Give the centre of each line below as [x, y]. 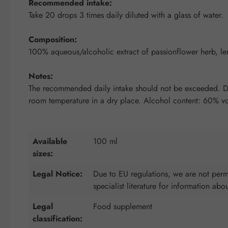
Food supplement [123, 206]
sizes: [43, 153]
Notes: [41, 76]
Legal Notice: [58, 174]
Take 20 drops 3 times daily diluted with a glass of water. [126, 15]
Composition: [53, 39]
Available [50, 141]
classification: [58, 218]
